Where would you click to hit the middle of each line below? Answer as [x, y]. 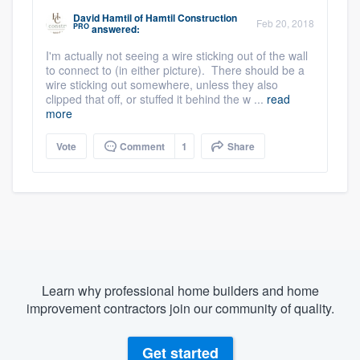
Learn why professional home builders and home [180, 290]
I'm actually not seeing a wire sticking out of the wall [177, 55]
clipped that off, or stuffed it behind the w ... [156, 98]
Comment [141, 146]
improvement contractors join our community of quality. [180, 308]
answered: [115, 29]
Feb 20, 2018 [285, 22]
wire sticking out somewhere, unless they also [162, 84]
